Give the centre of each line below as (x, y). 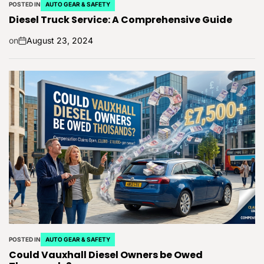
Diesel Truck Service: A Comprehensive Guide (121, 20)
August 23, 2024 (60, 40)
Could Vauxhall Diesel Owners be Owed (106, 255)
